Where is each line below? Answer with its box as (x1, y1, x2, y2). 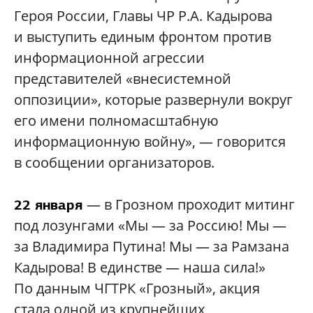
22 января (14, 196, 87, 214)
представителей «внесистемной (14, 69, 231, 89)
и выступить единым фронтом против (14, 27, 271, 47)
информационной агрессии (14, 48, 205, 68)
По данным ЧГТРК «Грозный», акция (14, 279, 260, 298)
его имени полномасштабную (14, 111, 219, 131)
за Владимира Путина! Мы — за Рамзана (14, 237, 289, 256)
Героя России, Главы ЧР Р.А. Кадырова (14, 6, 272, 26)
